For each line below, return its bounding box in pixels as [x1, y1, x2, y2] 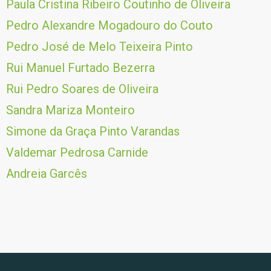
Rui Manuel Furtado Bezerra [6, 60, 155, 75]
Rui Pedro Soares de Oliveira [6, 82, 158, 96]
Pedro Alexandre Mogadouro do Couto [6, 18, 213, 33]
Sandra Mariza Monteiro [6, 103, 135, 117]
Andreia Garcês [6, 166, 87, 181]
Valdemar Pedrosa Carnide [6, 145, 148, 160]
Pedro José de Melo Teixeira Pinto [6, 39, 193, 54]
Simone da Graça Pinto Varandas [6, 124, 180, 139]
